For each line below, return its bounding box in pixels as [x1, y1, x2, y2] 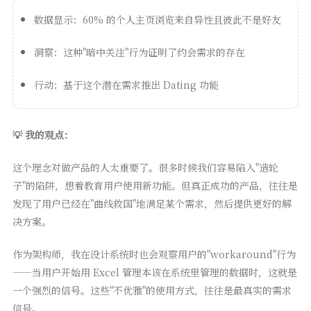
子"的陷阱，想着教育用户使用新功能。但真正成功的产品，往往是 [12, 178, 298, 193]
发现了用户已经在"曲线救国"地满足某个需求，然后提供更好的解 [12, 196, 292, 211]
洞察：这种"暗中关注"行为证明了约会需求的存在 [33, 45, 245, 60]
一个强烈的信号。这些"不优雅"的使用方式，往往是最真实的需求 [12, 283, 292, 298]
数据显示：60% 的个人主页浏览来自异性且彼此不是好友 [33, 12, 281, 27]
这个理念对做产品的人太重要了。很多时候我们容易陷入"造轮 [12, 160, 278, 175]
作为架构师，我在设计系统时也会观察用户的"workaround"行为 [12, 247, 296, 262]
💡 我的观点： [12, 128, 74, 142]
